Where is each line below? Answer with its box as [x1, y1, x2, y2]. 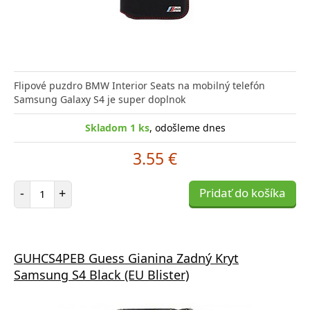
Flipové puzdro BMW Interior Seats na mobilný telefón [14, 78, 265, 92]
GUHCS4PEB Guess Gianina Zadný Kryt [14, 249, 239, 266]
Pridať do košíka [199, 184, 286, 201]
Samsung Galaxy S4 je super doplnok [14, 92, 185, 106]
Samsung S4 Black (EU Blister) [14, 266, 189, 283]
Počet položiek [42, 179, 107, 193]
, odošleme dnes [149, 120, 226, 134]
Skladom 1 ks [84, 120, 149, 134]
